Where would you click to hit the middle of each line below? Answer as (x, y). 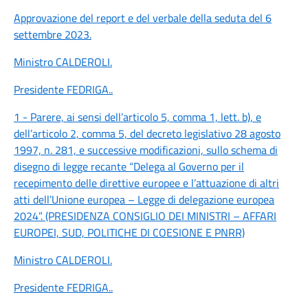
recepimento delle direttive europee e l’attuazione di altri (146, 183)
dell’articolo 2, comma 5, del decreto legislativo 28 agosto (147, 133)
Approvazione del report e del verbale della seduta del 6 (143, 18)
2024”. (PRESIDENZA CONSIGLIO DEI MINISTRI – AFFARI (145, 216)
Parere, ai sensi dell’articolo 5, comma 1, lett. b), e (146, 117)
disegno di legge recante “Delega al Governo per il (129, 166)
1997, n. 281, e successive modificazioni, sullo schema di (146, 150)
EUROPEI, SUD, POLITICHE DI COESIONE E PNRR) (129, 232)
